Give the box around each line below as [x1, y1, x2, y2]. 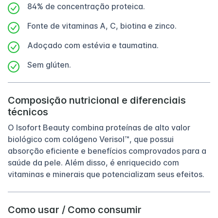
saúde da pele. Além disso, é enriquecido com [8, 158, 179, 167]
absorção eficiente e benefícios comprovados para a [8, 146, 206, 156]
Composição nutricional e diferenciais [8, 94, 186, 106]
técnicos [8, 106, 48, 118]
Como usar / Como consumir [8, 204, 142, 216]
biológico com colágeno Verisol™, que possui [8, 134, 174, 144]
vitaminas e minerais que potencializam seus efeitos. [8, 169, 204, 179]
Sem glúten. [27, 60, 71, 70]
